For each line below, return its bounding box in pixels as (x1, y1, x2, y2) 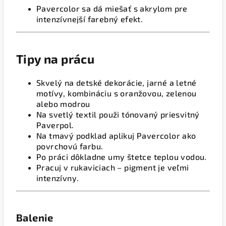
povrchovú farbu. (36, 141, 103, 151)
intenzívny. (36, 173, 79, 183)
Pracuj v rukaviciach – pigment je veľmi (36, 162, 189, 172)
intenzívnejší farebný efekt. (36, 14, 143, 24)
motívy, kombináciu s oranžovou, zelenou (36, 88, 197, 98)
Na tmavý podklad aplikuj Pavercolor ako (36, 131, 196, 140)
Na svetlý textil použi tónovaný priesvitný (36, 109, 200, 119)
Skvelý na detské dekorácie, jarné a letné (36, 78, 197, 87)
